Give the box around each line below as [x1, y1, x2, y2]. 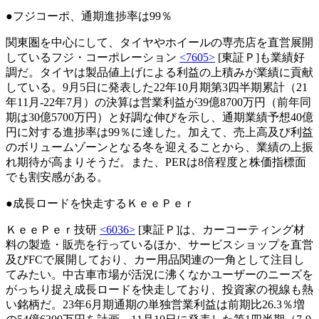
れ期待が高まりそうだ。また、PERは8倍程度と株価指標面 [6, 155, 306, 168]
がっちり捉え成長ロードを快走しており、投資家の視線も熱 [6, 283, 313, 296]
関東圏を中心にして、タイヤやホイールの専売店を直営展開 [6, 36, 313, 48]
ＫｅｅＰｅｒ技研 [6, 223, 100, 236]
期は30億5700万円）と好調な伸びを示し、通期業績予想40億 [6, 110, 313, 123]
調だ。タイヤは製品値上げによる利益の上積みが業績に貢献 [6, 66, 313, 78]
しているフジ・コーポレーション [6, 51, 179, 63]
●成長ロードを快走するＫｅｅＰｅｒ [6, 197, 195, 209]
